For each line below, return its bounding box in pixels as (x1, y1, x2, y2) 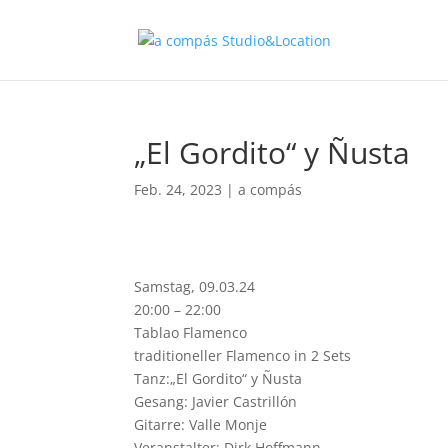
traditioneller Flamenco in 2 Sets (134, 346, 352, 365)
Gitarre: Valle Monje (134, 415, 268, 434)
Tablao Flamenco (134, 323, 248, 342)
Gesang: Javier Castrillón (134, 392, 298, 411)
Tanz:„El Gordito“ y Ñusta (134, 369, 303, 388)
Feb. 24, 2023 (134, 180, 223, 199)
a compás (238, 180, 303, 199)
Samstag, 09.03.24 (134, 277, 256, 296)
